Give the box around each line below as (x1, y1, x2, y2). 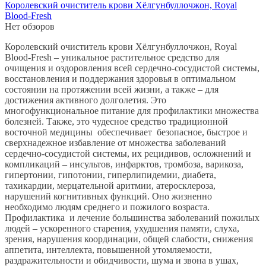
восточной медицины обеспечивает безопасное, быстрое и (5, 126, 248, 137)
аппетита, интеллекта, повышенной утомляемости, (5, 244, 212, 255)
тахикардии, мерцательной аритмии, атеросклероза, (5, 180, 216, 191)
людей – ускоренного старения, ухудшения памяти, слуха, (5, 223, 239, 233)
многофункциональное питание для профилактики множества (5, 105, 259, 116)
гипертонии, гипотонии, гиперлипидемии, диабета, (5, 169, 216, 180)
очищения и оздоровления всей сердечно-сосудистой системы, (5, 62, 259, 73)
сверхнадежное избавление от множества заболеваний (5, 137, 229, 148)
